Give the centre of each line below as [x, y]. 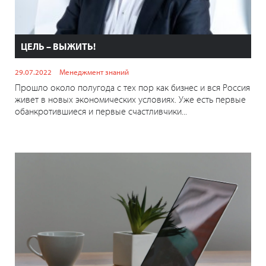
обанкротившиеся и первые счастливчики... [101, 111]
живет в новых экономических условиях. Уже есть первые [130, 99]
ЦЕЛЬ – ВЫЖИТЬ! [58, 47]
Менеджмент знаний [94, 72]
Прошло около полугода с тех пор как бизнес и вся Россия [132, 88]
